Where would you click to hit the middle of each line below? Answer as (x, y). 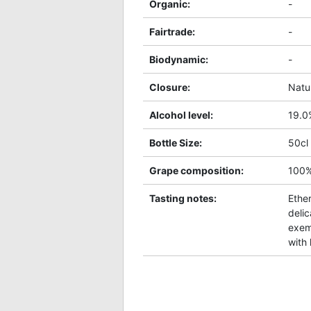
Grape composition (195, 170)
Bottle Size (174, 142)
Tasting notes (182, 198)
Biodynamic (177, 59)
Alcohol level (180, 115)
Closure (168, 87)
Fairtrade (171, 31)
